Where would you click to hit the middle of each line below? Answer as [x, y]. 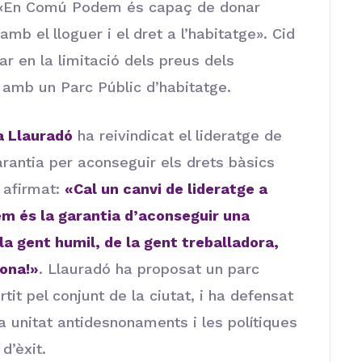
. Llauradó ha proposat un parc [149, 268]
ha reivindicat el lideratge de [177, 135]
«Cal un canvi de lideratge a [166, 188]
